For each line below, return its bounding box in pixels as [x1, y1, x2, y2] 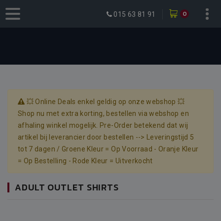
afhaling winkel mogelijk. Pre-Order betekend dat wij [18, 121, 188, 129]
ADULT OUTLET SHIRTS [15, 181, 119, 194]
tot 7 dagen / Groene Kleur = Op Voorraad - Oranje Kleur [18, 145, 199, 153]
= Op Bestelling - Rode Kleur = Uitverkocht [18, 157, 153, 165]
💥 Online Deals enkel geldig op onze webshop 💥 [25, 98, 185, 106]
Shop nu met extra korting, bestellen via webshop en [18, 110, 189, 117]
